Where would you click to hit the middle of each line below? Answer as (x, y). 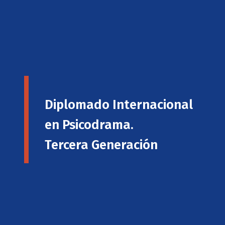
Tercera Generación (101, 145)
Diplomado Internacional (119, 105)
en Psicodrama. (89, 125)
